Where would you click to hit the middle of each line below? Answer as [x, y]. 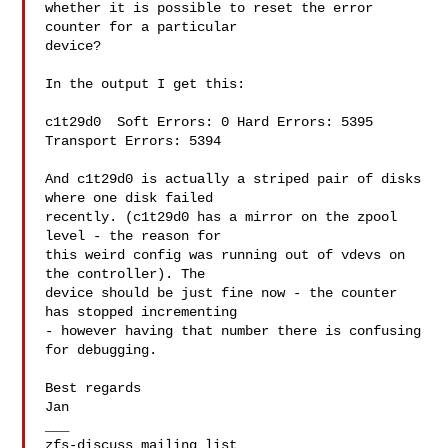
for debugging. [101, 350]
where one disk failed [129, 198]
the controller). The [125, 274]
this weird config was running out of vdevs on [225, 255]
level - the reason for [133, 236]
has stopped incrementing [141, 312]
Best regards [93, 388]
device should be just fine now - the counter [221, 293]
